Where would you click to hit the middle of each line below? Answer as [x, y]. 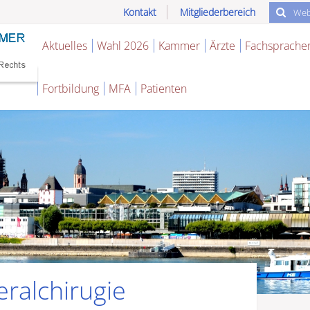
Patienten [164, 89]
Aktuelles [65, 46]
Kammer [179, 46]
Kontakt [140, 12]
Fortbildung [71, 89]
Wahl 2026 [123, 46]
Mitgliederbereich [218, 12]
